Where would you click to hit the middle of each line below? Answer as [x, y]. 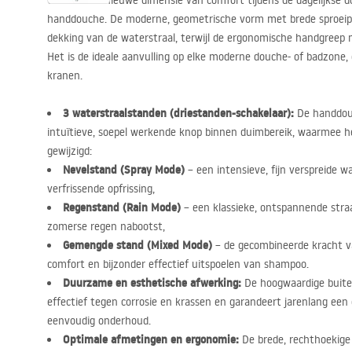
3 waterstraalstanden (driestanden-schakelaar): [178, 113]
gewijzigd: [70, 151]
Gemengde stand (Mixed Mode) [137, 245]
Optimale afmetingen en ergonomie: [151, 339]
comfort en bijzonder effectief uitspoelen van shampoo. [178, 264]
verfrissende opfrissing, [101, 189]
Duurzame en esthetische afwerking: [152, 283]
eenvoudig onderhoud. [99, 321]
